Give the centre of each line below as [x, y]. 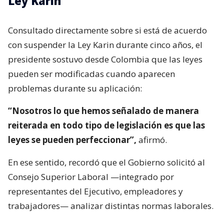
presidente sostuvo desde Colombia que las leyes [105, 59]
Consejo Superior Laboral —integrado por [91, 177]
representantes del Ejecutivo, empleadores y [95, 191]
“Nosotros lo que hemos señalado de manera [103, 111]
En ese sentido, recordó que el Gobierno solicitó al [106, 162]
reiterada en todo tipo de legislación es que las [106, 125]
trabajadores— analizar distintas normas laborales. [111, 206]
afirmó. [152, 140]
